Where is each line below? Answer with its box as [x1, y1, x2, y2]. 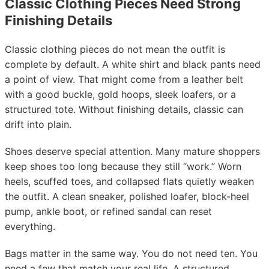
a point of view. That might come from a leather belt [5, 73, 243, 85]
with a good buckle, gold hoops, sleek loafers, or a [5, 88, 236, 100]
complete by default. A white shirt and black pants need [5, 58, 261, 70]
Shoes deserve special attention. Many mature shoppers [5, 145, 260, 157]
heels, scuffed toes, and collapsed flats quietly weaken [5, 175, 254, 187]
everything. [5, 220, 55, 232]
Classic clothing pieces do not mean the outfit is [5, 43, 225, 55]
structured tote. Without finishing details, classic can [5, 103, 243, 115]
